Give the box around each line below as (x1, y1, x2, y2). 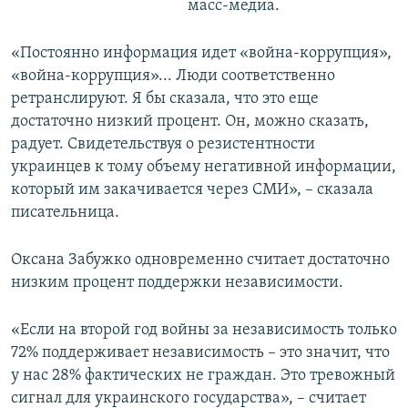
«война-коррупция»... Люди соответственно (11, 67, 335, 86)
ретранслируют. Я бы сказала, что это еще (11, 90, 319, 108)
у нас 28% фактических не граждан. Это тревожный (11, 367, 395, 385)
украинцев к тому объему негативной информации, (11, 158, 396, 177)
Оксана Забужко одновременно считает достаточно (11, 251, 390, 270)
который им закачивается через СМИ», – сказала (11, 181, 373, 199)
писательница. (11, 204, 119, 222)
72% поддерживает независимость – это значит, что (11, 344, 390, 362)
